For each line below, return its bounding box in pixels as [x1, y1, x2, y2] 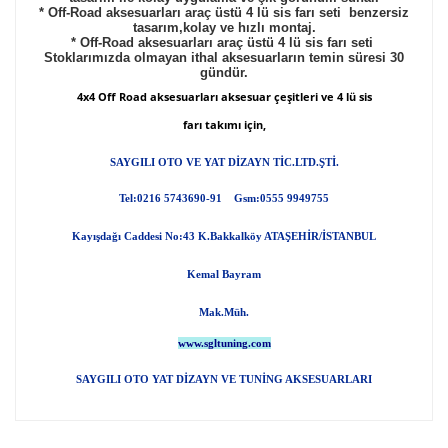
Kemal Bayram [187, 269, 261, 280]
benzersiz [349, 5, 409, 20]
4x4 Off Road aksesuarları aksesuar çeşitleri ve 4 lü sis [76, 90, 372, 104]
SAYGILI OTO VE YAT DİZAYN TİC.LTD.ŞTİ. [109, 157, 339, 168]
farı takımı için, [182, 118, 266, 132]
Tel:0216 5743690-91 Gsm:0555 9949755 [119, 193, 329, 204]
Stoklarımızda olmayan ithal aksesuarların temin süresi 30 [44, 50, 404, 65]
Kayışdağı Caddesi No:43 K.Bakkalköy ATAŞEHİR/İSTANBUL [72, 231, 376, 242]
